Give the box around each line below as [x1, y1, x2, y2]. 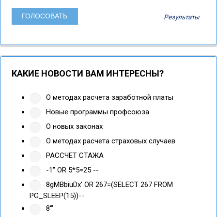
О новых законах [44, 122, 103, 131]
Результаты [164, 13, 199, 21]
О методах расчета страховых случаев [44, 137, 175, 146]
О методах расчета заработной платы [44, 93, 173, 102]
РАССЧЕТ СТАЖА [44, 151, 104, 160]
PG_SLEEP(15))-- [30, 191, 84, 200]
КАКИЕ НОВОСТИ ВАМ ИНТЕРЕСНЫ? [11, 68, 164, 79]
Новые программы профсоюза [44, 108, 149, 117]
